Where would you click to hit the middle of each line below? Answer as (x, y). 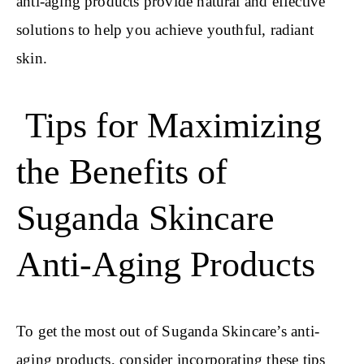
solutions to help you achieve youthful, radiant (165, 30)
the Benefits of (122, 171)
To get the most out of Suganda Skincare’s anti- (168, 331)
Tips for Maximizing (169, 125)
